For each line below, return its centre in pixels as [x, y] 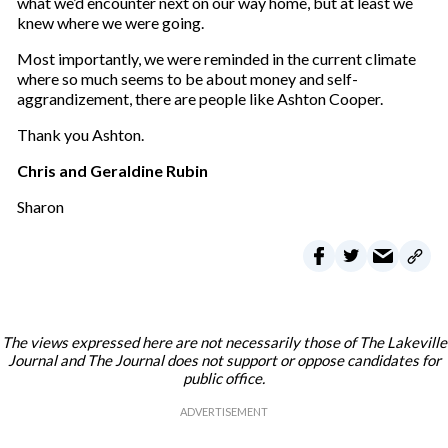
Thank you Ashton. [80, 134]
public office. [224, 378]
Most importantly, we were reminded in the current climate [216, 58]
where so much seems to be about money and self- [187, 78]
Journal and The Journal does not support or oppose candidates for [224, 360]
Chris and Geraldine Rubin [112, 170]
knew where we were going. [110, 22]
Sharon [40, 206]
